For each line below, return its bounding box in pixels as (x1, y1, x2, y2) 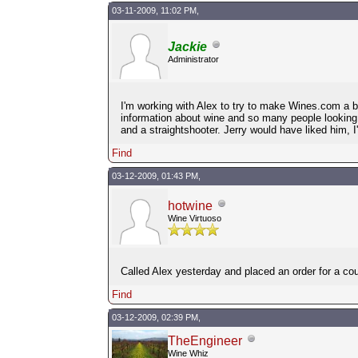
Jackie (167, 39, 207, 54)
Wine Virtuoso (167, 213, 221, 223)
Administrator (167, 54, 219, 64)
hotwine (167, 198, 213, 213)
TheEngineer (167, 333, 242, 348)
